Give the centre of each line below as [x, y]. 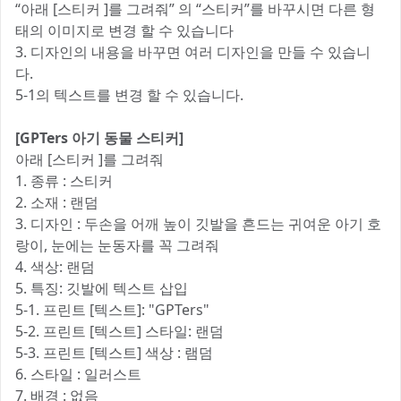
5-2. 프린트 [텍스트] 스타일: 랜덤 [119, 331]
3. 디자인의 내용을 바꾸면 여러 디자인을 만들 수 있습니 [193, 52]
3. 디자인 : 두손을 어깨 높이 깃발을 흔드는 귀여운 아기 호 [198, 224]
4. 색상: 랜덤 [55, 267]
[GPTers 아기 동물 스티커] [99, 138]
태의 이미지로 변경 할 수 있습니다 [124, 30]
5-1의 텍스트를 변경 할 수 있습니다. [129, 95]
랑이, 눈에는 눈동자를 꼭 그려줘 [117, 245]
